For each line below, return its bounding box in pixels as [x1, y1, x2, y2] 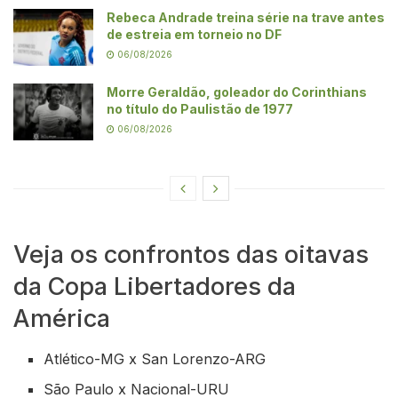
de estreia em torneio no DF [107, 26, 282, 42]
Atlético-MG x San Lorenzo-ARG [44, 349, 267, 368]
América [13, 304, 110, 334]
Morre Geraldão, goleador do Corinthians [107, 84, 367, 100]
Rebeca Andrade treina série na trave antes [107, 9, 385, 25]
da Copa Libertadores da [13, 272, 296, 302]
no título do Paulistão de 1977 [107, 101, 293, 117]
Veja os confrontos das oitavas [13, 240, 369, 270]
